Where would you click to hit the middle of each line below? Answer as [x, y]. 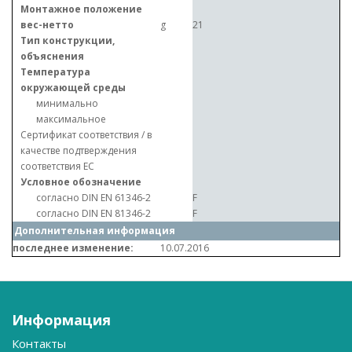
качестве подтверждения [79, 150]
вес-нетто [47, 25]
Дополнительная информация [95, 231]
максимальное [71, 119]
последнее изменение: [73, 248]
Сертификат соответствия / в [86, 135]
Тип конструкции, [68, 40]
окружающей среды [73, 88]
